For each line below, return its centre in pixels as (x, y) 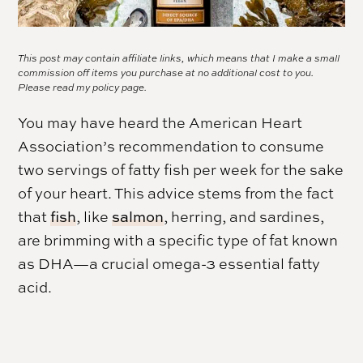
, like (94, 216)
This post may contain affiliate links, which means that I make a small (179, 58)
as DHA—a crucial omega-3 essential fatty (169, 263)
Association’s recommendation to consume (171, 145)
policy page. (120, 87)
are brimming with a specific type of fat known (178, 239)
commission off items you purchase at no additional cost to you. (166, 73)
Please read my (56, 87)
